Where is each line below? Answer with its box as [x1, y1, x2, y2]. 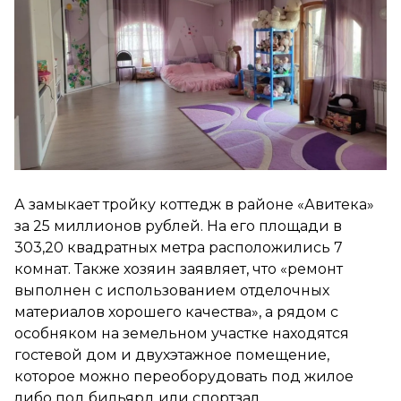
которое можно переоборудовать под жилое [14, 367, 354, 385]
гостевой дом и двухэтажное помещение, [14, 346, 329, 363]
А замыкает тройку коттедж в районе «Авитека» [14, 195, 374, 213]
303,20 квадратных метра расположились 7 [14, 238, 343, 256]
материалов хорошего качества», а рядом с [14, 303, 338, 320]
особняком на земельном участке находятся [14, 324, 349, 342]
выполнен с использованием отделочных [14, 281, 329, 299]
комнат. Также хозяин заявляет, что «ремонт [14, 260, 343, 277]
